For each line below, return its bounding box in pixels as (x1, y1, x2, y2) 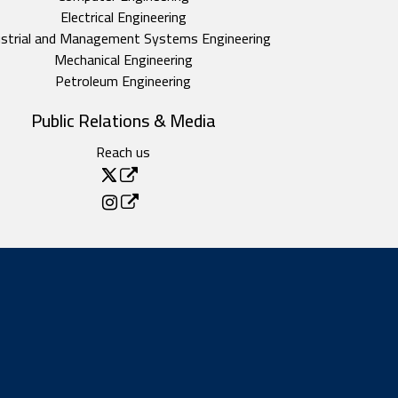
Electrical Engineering (60, 4, 187, 30)
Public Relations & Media (30, 104, 216, 137)
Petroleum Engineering (55, 68, 192, 94)
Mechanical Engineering (53, 46, 193, 73)
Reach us (96, 139, 151, 165)
